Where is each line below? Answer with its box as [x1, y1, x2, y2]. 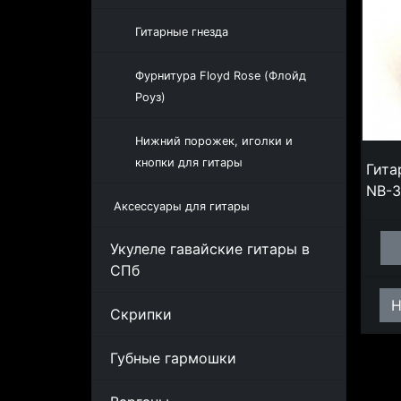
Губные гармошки [110, 349, 236, 367]
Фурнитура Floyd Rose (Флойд [135, 69, 306, 82]
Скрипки [110, 305, 172, 323]
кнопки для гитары [135, 156, 243, 169]
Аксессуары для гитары [114, 200, 250, 213]
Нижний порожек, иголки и [135, 134, 293, 148]
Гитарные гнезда [135, 25, 228, 38]
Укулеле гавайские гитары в [110, 240, 310, 258]
